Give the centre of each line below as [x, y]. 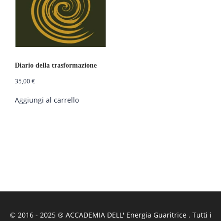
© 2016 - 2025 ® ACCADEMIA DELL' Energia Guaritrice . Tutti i [110, 215]
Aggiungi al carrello [47, 100]
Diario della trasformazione [56, 66]
